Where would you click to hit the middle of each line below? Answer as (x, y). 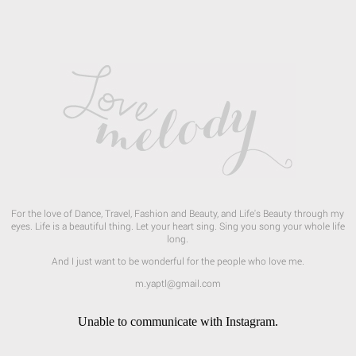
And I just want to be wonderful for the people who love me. (178, 260)
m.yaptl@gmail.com (178, 282)
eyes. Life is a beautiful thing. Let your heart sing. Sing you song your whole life (178, 225)
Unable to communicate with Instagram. (178, 321)
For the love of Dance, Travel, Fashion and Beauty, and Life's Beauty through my (178, 213)
